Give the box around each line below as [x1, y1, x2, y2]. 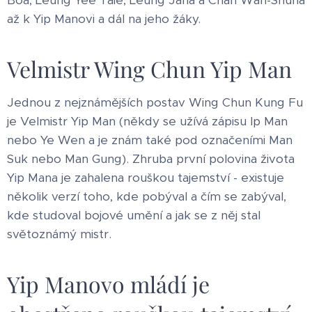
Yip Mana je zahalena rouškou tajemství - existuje [7, 169, 284, 185]
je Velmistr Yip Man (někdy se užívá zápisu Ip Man [7, 113, 288, 129]
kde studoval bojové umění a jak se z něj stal [7, 207, 260, 223]
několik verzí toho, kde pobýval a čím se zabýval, [7, 188, 286, 204]
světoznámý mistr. [7, 226, 111, 242]
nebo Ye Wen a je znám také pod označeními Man [7, 132, 292, 148]
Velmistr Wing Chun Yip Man [7, 53, 292, 84]
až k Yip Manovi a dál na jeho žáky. [7, 10, 201, 26]
